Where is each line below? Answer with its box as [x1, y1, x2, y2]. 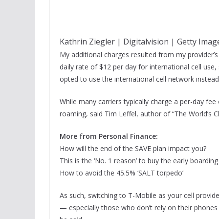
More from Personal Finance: [60, 131, 158, 141]
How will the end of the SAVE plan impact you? [60, 143, 206, 153]
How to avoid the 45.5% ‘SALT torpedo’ [60, 168, 183, 177]
